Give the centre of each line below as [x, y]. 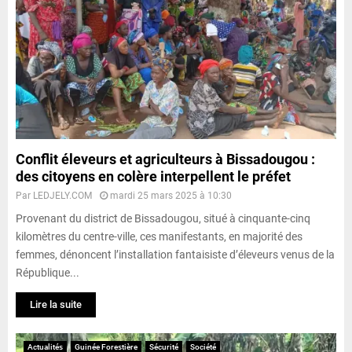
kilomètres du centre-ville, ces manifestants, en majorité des [159, 236]
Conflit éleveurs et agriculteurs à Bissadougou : [165, 159]
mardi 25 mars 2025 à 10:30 [171, 195]
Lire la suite [56, 304]
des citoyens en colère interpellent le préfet [153, 176]
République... [48, 272]
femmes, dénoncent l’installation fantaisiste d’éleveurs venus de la [175, 254]
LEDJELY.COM [62, 195]
